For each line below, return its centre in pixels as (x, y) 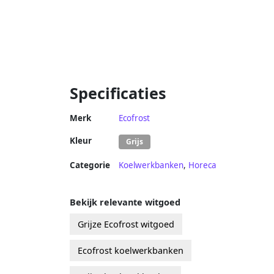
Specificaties (118, 93)
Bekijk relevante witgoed (125, 202)
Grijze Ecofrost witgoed (126, 224)
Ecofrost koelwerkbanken (131, 250)
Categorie (90, 165)
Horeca (202, 165)
